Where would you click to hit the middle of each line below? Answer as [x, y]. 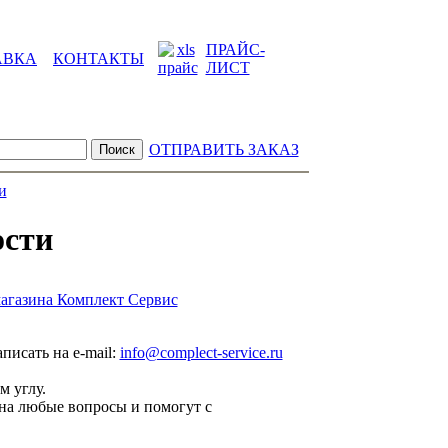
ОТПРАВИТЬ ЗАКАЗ [223, 149]
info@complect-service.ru [201, 352]
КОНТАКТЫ [98, 58]
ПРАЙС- [235, 49]
